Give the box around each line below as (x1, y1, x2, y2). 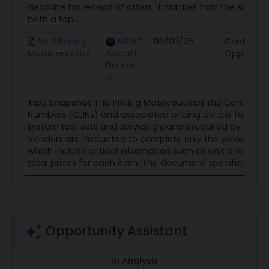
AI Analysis (110, 254, 159, 267)
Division (105, 59, 137, 71)
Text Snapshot (27, 96, 91, 109)
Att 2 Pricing (36, 35, 87, 47)
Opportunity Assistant (43, 222, 187, 240)
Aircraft (105, 47, 138, 59)
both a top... (27, 13, 79, 25)
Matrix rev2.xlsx (27, 47, 90, 59)
